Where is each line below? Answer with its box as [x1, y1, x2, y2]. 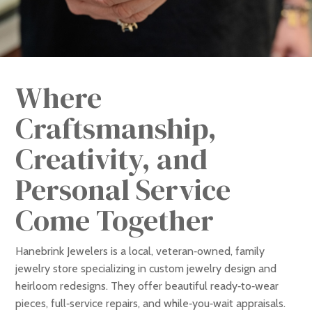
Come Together [15, 199, 214, 240]
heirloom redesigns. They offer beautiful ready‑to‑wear [15, 279, 279, 292]
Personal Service [15, 169, 231, 210]
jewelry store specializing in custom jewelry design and [15, 261, 277, 275]
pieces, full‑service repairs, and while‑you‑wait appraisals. [15, 296, 286, 310]
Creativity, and [15, 138, 208, 179]
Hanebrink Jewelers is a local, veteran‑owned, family [15, 244, 265, 258]
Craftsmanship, [15, 107, 217, 148]
